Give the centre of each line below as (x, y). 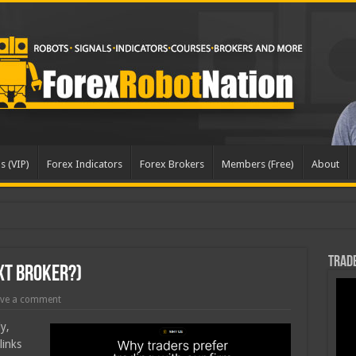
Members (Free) (257, 164)
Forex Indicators (84, 164)
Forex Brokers (172, 164)
